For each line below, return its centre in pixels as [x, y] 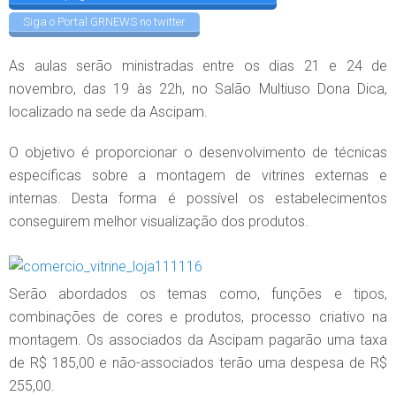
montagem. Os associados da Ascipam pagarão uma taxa [198, 340]
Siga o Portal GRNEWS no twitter [104, 21]
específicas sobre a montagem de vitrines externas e [198, 176]
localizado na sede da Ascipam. [108, 112]
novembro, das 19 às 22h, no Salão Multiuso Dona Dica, [198, 89]
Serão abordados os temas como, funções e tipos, [198, 294]
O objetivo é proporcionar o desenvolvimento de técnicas [198, 153]
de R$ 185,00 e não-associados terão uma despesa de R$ [198, 363]
